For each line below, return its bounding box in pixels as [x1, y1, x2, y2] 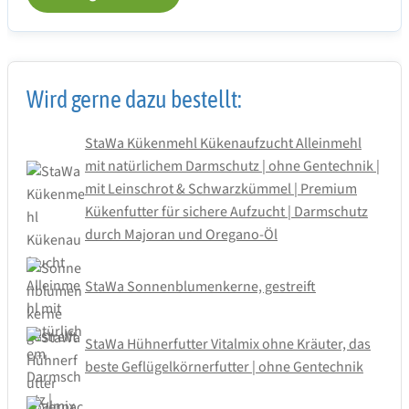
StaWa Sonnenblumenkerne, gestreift [85, 276, 316, 297]
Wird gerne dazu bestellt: [26, 86, 242, 113]
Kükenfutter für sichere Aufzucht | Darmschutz [85, 202, 368, 223]
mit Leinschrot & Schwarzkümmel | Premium [85, 179, 357, 200]
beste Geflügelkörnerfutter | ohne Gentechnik [85, 357, 363, 378]
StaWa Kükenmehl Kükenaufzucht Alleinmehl [85, 133, 362, 154]
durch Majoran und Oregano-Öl [85, 225, 278, 246]
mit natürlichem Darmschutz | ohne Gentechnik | [85, 156, 380, 177]
